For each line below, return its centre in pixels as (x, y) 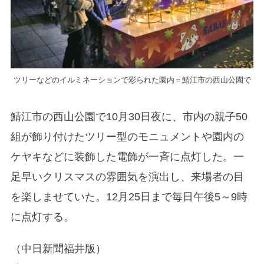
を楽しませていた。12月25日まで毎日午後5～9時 (129, 197)
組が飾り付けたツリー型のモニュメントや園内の (127, 136)
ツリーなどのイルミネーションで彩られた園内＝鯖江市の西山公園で (132, 80)
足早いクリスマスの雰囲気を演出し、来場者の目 (127, 176)
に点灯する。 (42, 217)
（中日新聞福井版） (58, 249)
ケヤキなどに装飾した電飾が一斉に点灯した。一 (127, 156)
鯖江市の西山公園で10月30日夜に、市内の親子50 (129, 116)
